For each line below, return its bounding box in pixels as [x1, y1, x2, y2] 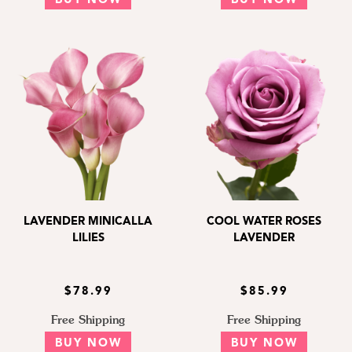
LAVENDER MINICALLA [24, 215, 152, 228]
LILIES [71, 232, 104, 244]
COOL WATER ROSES [207, 215, 321, 228]
